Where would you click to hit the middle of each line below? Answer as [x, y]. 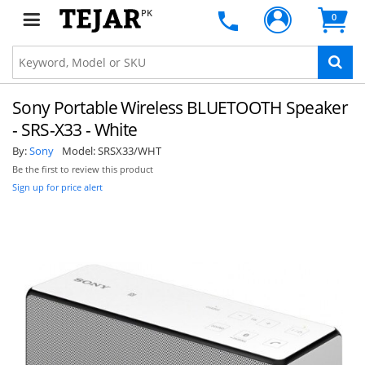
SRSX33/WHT [130, 151]
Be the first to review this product [83, 169]
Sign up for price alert [57, 187]
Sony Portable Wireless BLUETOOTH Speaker [180, 108]
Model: [80, 151]
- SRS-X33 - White [75, 130]
